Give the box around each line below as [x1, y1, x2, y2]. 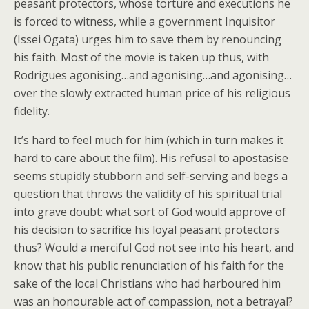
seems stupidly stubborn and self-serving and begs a [14, 168, 288, 183]
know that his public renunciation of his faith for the [14, 258, 284, 273]
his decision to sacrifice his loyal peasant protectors [14, 222, 279, 237]
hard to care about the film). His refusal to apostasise [14, 150, 288, 166]
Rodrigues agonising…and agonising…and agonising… [14, 68, 292, 83]
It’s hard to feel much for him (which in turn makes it [14, 132, 283, 148]
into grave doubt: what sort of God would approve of [14, 204, 286, 219]
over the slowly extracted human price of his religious [14, 86, 290, 101]
